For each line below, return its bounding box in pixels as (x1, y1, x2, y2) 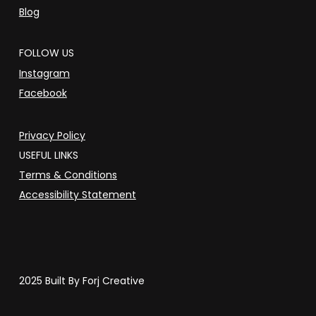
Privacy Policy (18, 128, 85, 142)
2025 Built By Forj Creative (18, 273, 145, 288)
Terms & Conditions (18, 167, 117, 182)
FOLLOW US (18, 45, 74, 60)
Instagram (18, 66, 70, 80)
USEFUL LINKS (18, 147, 78, 162)
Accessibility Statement (18, 187, 136, 202)
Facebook (18, 85, 67, 100)
